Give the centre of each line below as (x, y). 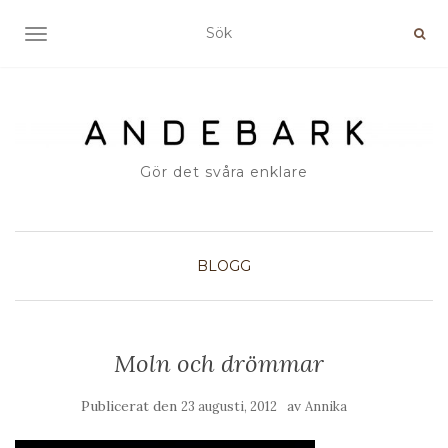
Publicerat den (131, 406)
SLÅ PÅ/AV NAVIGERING (122, 36)
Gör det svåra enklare (224, 172)
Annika (326, 407)
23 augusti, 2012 (229, 407)
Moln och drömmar (219, 364)
